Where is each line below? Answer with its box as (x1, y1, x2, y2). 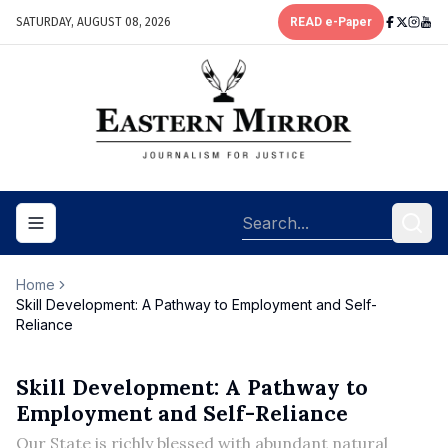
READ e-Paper (290, 15, 372, 29)
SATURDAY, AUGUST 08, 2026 (16, 15, 171, 29)
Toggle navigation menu (34, 222, 206, 240)
